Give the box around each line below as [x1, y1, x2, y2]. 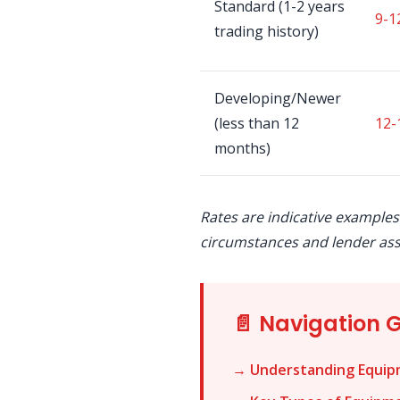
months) [214, 138, 271, 158]
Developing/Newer [214, 88, 341, 108]
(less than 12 [214, 113, 299, 133]
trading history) [214, 21, 319, 41]
